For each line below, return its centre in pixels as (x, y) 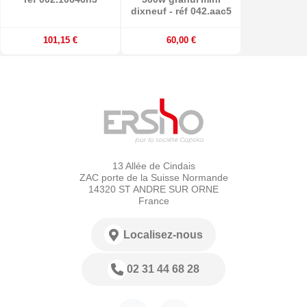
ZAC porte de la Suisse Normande (153, 178)
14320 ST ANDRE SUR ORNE (153, 189)
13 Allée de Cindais (153, 166)
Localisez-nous (163, 234)
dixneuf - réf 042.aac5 (181, 11)
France (153, 201)
